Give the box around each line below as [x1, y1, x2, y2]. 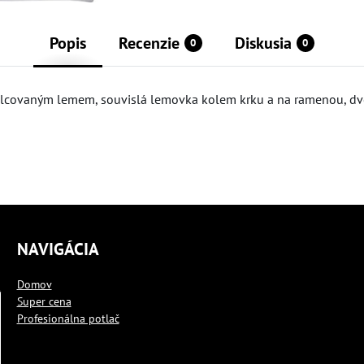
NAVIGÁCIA [16, 237, 99, 260]
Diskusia [234, 32, 292, 54]
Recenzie [118, 32, 180, 54]
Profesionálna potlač [16, 310, 119, 326]
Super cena [16, 293, 71, 309]
